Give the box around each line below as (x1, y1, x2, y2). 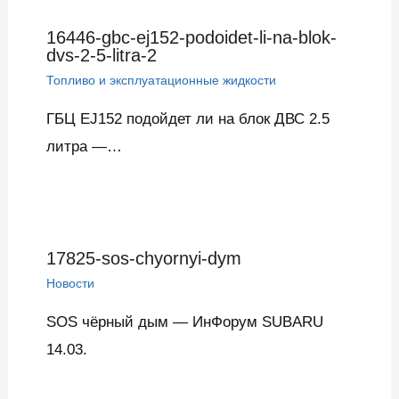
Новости (45, 275, 94, 290)
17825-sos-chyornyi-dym (45, 248, 241, 268)
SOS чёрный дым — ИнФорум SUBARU (45, 313, 323, 330)
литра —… (45, 137, 122, 155)
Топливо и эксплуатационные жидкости (45, 72, 276, 87)
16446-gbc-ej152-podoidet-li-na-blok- (45, 27, 337, 47)
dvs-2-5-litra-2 (45, 45, 157, 65)
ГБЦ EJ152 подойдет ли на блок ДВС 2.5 (45, 110, 330, 127)
